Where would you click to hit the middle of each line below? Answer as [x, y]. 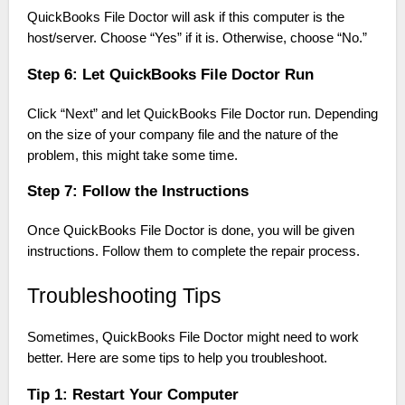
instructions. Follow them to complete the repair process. [193, 252]
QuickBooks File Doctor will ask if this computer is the [185, 18]
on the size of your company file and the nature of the [182, 134]
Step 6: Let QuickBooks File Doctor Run [170, 74]
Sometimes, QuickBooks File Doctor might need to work [193, 338]
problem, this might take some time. [132, 155]
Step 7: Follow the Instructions [137, 191]
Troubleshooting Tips [124, 296]
